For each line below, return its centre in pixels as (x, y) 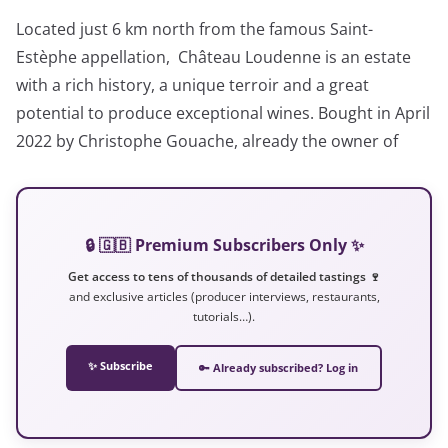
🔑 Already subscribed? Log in (278, 367)
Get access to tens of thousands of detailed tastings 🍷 (224, 276)
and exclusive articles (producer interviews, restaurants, (224, 296)
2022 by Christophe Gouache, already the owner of (207, 140)
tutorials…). (224, 316)
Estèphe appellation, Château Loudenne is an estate (213, 56)
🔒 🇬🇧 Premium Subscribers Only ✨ (224, 244)
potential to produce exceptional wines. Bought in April (223, 112)
